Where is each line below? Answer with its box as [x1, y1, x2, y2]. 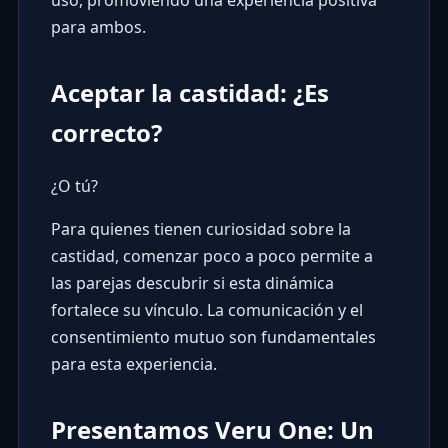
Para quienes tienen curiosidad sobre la [50, 218, 351, 241]
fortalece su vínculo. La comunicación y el [50, 299, 363, 322]
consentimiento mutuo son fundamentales [50, 326, 376, 349]
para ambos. [50, 16, 146, 39]
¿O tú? [50, 175, 98, 198]
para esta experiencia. [50, 353, 217, 376]
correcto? [50, 116, 162, 150]
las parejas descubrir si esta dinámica [50, 272, 334, 295]
